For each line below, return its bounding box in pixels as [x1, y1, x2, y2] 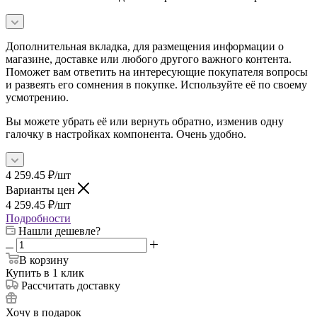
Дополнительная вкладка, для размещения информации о [6, 40, 284, 52]
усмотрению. [6, 91, 69, 103]
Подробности [6, 212, 71, 224]
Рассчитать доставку [21, 279, 120, 292]
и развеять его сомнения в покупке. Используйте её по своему [6, 78, 307, 91]
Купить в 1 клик [6, 266, 84, 279]
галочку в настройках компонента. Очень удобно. [6, 127, 246, 140]
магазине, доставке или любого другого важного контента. [6, 52, 292, 65]
